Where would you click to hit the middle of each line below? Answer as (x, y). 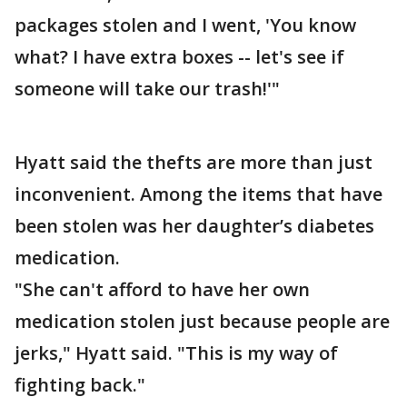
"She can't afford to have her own (162, 289)
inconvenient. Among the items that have (199, 194)
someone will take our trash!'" (147, 89)
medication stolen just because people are (202, 321)
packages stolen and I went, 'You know (185, 25)
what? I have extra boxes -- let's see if (179, 57)
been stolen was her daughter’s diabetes (194, 226)
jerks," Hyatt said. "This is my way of (176, 353)
